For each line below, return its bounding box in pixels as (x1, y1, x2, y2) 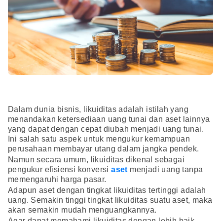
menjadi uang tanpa (127, 165, 203, 174)
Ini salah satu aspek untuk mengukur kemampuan (8, 135, 190, 144)
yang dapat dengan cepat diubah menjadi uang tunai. (8, 125, 204, 134)
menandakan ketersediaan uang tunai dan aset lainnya (8, 115, 210, 124)
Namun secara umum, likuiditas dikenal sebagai (8, 155, 184, 164)
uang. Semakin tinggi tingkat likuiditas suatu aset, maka (8, 196, 213, 205)
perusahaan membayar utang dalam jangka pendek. (8, 145, 199, 153)
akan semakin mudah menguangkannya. (8, 206, 157, 215)
